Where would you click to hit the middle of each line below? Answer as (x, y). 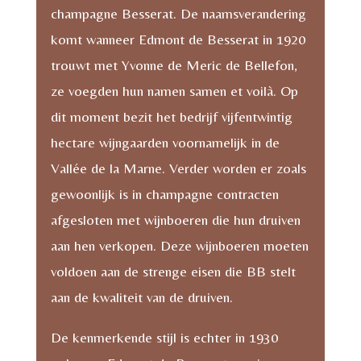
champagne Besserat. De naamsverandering (178, 13)
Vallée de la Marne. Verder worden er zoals (178, 168)
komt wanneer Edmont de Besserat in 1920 (178, 39)
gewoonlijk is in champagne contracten (164, 193)
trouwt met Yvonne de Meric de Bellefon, (174, 64)
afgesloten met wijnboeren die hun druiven (175, 219)
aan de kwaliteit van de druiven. (141, 297)
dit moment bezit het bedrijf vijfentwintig (171, 116)
